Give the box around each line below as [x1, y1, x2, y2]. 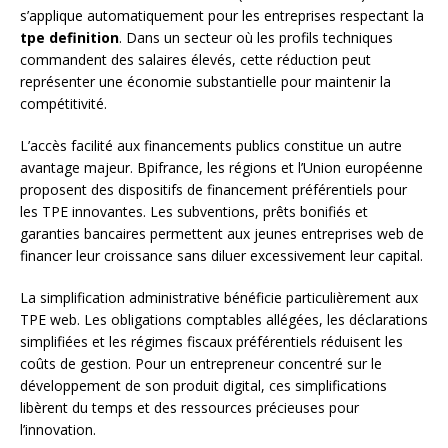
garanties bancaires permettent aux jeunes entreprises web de [20, 224, 424, 244]
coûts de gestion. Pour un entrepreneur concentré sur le [20, 354, 382, 374]
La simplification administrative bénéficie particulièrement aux [20, 288, 418, 308]
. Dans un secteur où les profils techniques [119, 28, 393, 48]
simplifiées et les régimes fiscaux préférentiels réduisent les [20, 332, 403, 352]
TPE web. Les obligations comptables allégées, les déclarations [20, 310, 428, 330]
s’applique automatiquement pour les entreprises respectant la [20, 6, 424, 26]
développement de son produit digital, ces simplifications [20, 376, 387, 396]
